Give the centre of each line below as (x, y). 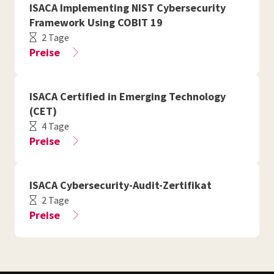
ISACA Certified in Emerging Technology (128, 96)
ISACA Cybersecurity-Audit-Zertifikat (120, 185)
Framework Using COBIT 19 (96, 22)
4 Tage (55, 126)
